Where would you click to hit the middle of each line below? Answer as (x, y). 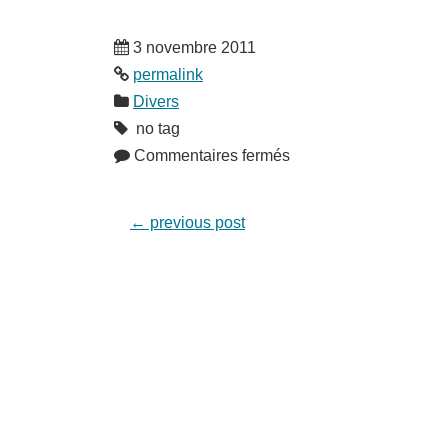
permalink (168, 74)
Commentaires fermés (212, 155)
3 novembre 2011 (192, 47)
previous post (195, 222)
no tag (154, 128)
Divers (156, 101)
